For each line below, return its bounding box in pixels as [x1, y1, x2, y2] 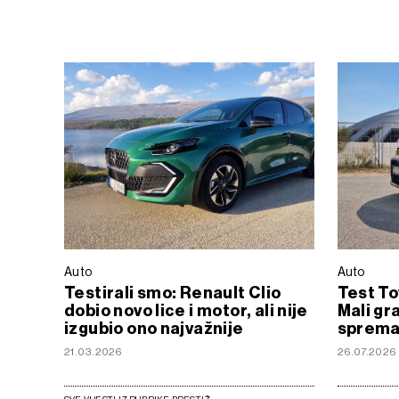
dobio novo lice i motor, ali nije [64, 300, 308, 321]
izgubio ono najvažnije [64, 318, 244, 338]
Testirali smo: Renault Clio [64, 282, 281, 303]
